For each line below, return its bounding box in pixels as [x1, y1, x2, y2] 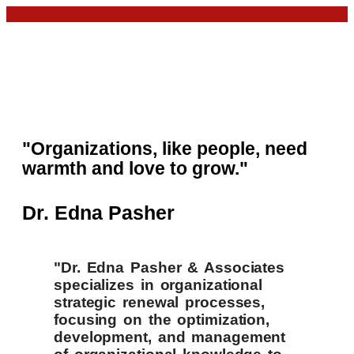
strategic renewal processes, [54, 293, 265, 311]
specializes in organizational [54, 276, 263, 293]
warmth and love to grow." [22, 157, 248, 179]
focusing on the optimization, [54, 311, 270, 328]
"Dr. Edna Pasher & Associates [54, 258, 285, 276]
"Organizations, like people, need [22, 137, 307, 159]
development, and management [54, 328, 286, 345]
